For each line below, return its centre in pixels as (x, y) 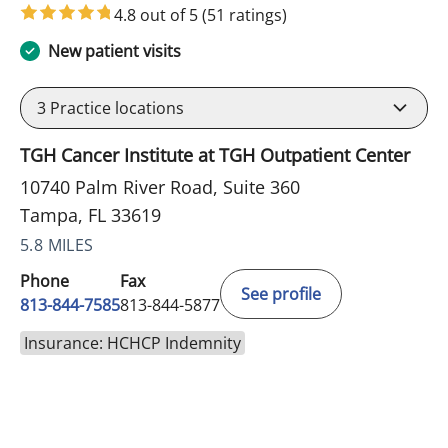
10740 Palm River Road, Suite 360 (160, 187)
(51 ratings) (244, 15)
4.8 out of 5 (158, 15)
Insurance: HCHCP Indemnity (132, 343)
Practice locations (115, 108)
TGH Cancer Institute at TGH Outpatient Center (215, 155)
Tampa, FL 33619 (90, 215)
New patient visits (114, 51)
